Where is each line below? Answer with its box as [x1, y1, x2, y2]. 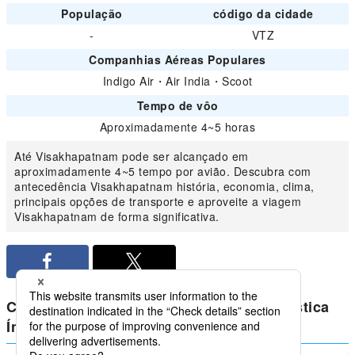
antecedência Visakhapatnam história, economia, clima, [14, 177, 315, 194]
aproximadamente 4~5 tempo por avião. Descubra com [14, 162, 311, 179]
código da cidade [212, 5, 314, 21]
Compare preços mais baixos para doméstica [6, 296, 330, 317]
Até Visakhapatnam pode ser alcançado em [14, 147, 249, 164]
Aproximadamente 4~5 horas [99, 118, 256, 135]
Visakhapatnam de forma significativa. [14, 208, 219, 224]
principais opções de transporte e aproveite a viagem [14, 193, 301, 209]
